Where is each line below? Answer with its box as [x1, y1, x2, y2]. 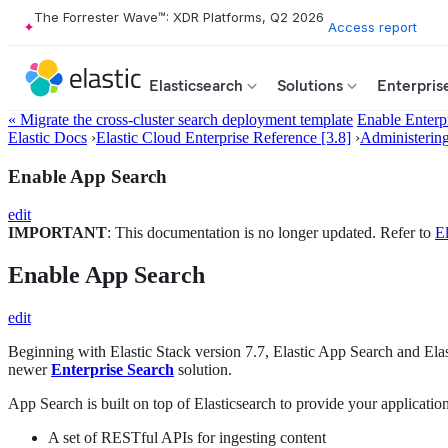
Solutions [277, 76, 343, 95]
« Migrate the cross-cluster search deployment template [8, 111, 353, 128]
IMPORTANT [8, 224, 107, 242]
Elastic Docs [8, 129, 87, 146]
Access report [328, 18, 417, 35]
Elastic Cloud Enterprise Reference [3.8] [96, 129, 351, 146]
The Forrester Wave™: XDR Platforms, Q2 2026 [34, 9, 324, 25]
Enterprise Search [51, 361, 174, 379]
